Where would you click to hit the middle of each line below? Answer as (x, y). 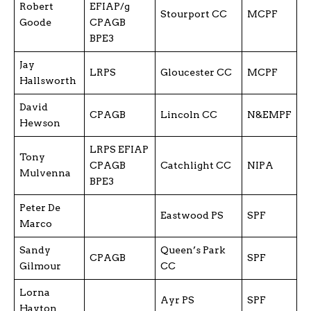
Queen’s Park (193, 250)
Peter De (40, 207)
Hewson (40, 123)
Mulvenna (45, 173)
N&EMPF (269, 114)
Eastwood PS (192, 215)
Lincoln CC (189, 114)
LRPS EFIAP (119, 149)
